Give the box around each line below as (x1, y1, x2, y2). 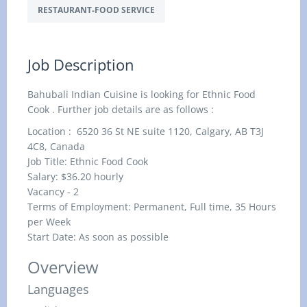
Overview (27, 256, 99, 278)
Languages (27, 281, 89, 297)
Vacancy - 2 (27, 185, 79, 198)
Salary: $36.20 (27, 170, 91, 183)
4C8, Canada (27, 140, 85, 153)
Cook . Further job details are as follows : (27, 103, 217, 116)
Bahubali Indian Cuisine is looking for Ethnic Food (27, 88, 256, 101)
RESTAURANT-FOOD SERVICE (38, 4, 155, 16)
